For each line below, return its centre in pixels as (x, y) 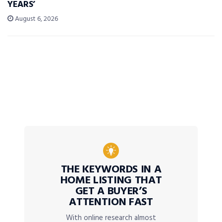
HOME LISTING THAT (111, 181)
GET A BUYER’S (111, 192)
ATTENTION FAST (111, 203)
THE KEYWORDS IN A (111, 170)
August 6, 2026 (36, 19)
